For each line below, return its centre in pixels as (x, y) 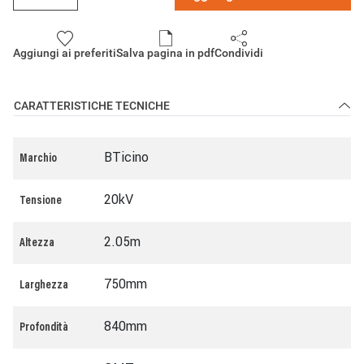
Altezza (37, 244)
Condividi (239, 53)
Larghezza (44, 286)
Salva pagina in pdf (165, 53)
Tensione (41, 201)
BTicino (126, 157)
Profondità (44, 328)
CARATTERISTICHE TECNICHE (92, 106)
